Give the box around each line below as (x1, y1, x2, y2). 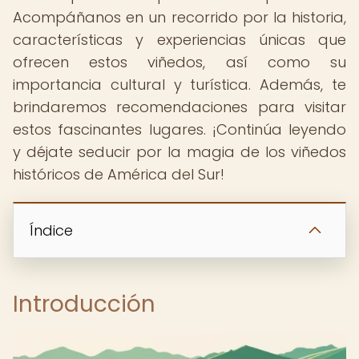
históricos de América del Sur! (13, 164, 224, 184)
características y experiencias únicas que (13, 30, 346, 50)
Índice (30, 220, 73, 240)
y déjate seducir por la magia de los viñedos (13, 142, 346, 162)
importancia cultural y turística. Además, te (13, 75, 346, 95)
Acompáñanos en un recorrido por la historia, (13, 7, 346, 27)
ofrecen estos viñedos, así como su (13, 52, 346, 72)
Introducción (13, 288, 155, 320)
